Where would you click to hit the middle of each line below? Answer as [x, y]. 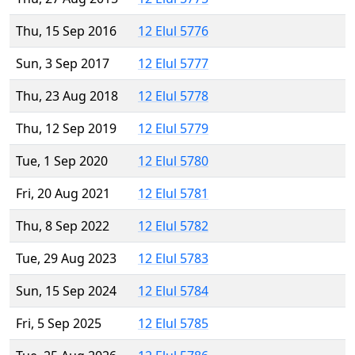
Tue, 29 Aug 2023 [66, 259]
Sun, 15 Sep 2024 [66, 291]
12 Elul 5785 [173, 324]
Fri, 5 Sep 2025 [59, 324]
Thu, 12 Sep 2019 [66, 129]
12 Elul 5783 [173, 259]
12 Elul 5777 [173, 64]
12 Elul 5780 [173, 161]
